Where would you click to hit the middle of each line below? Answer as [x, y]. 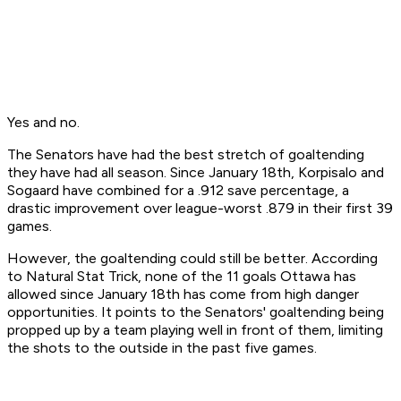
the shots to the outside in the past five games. [162, 348]
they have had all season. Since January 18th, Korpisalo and [196, 173]
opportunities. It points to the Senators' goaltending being [196, 312]
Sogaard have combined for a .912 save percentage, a [178, 191]
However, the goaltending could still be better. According [192, 259]
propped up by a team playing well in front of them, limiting [195, 330]
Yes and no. [43, 123]
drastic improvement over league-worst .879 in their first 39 [200, 209]
